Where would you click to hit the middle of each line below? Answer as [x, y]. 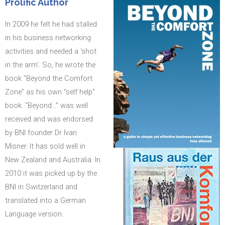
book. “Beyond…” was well [46, 105]
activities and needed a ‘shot [51, 51]
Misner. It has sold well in [45, 146]
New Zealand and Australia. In [53, 159]
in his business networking [48, 37]
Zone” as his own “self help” [50, 92]
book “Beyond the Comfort [49, 78]
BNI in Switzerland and [41, 187]
